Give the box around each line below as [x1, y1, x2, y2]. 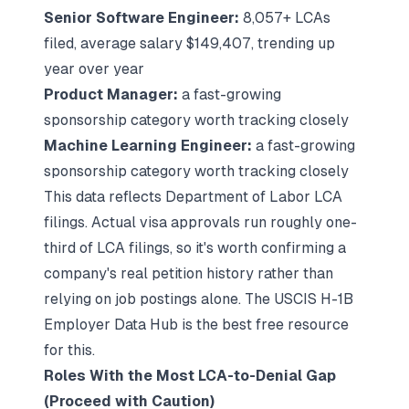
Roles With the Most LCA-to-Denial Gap [44, 367, 336, 384]
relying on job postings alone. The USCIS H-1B [44, 290, 353, 308]
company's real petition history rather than [44, 265, 333, 282]
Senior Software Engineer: [44, 9, 239, 26]
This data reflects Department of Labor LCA [44, 188, 342, 205]
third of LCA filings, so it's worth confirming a [44, 239, 346, 257]
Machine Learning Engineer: [44, 137, 256, 154]
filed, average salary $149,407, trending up [44, 35, 335, 52]
